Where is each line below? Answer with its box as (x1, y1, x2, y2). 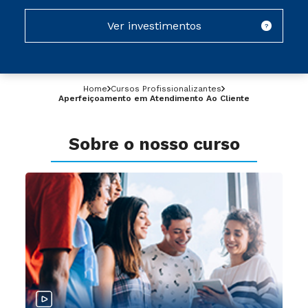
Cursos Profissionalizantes (111, 84, 221, 93)
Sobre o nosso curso (68, 134, 240, 154)
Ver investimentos (107, 19, 201, 32)
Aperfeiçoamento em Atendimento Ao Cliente (58, 93, 250, 103)
